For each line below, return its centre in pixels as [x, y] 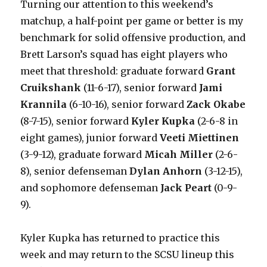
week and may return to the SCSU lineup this [128, 254]
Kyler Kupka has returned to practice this [120, 238]
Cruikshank [51, 88]
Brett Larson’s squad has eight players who [124, 54]
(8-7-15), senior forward [76, 121]
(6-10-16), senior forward [127, 104]
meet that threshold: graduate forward [114, 71]
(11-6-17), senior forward [140, 88]
